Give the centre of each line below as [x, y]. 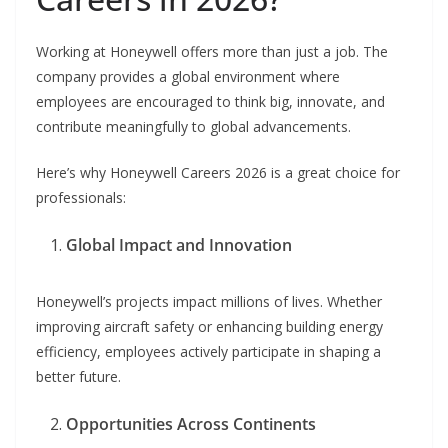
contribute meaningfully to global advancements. [193, 126]
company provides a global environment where [188, 76]
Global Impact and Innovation [179, 244]
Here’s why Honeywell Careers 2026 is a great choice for [218, 172]
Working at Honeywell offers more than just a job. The [212, 51]
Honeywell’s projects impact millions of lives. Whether [209, 301]
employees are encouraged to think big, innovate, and [210, 101]
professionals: [81, 197]
